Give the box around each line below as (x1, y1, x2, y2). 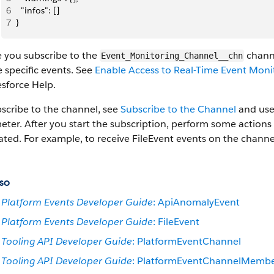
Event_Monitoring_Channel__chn (101, 51, 243, 61)
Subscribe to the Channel (120, 103, 236, 116)
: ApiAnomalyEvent (153, 196, 240, 209)
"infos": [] (16, 5, 59, 16)
